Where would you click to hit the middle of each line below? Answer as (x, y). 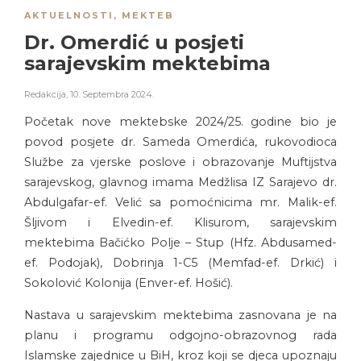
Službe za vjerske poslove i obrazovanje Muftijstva (180, 162)
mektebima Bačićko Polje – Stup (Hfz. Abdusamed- (180, 243)
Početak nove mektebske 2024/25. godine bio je (180, 122)
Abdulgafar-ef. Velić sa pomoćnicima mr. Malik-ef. (180, 203)
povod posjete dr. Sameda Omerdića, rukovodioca (180, 142)
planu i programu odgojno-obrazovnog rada (180, 336)
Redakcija (45, 95)
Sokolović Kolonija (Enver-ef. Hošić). (129, 283)
